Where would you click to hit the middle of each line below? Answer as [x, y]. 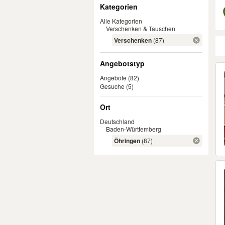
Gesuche [112, 86]
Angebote [113, 78]
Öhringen [127, 141]
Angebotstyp [122, 63]
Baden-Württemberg [134, 129]
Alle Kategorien [121, 21]
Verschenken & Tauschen [141, 28]
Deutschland [117, 121]
